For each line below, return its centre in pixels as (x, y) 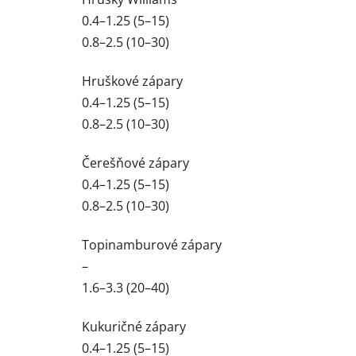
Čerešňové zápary (135, 163)
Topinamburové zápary (152, 245)
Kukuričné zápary (134, 327)
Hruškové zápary (132, 81)
